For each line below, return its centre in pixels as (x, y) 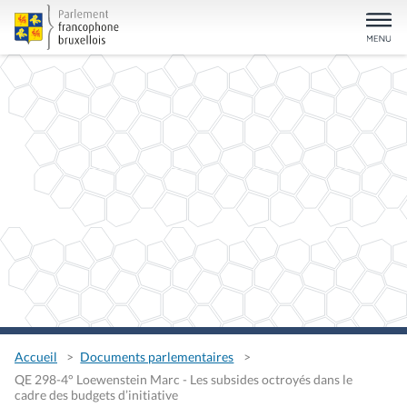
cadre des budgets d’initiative (96, 394)
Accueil (36, 357)
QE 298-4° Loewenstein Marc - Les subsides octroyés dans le (184, 379)
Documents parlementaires (157, 357)
